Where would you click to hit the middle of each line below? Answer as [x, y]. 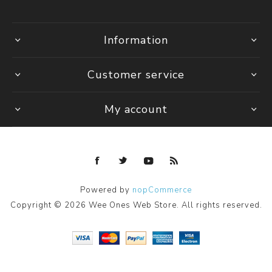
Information [136, 40]
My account [136, 109]
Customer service [136, 74]
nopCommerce [162, 190]
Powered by [106, 190]
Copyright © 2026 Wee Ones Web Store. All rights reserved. [136, 205]
